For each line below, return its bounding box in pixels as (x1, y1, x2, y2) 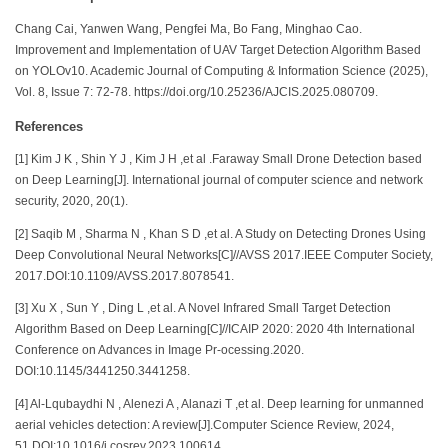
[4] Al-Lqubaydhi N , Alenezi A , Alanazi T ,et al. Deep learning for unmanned (15, 397, 424, 410)
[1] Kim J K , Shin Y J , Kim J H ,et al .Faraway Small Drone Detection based (15, 153, 422, 166)
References (15, 118, 83, 134)
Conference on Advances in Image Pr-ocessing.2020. (15, 344, 304, 357)
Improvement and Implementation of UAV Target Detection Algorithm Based (15, 43, 421, 56)
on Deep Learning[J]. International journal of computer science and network (15, 174, 423, 187)
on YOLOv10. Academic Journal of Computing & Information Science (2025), (15, 64, 428, 77)
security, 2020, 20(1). (15, 195, 128, 208)
